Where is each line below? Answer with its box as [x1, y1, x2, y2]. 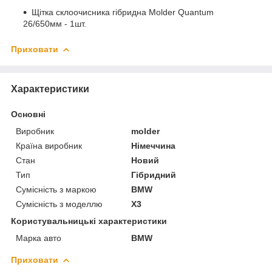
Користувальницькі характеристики [11, 216, 167, 226]
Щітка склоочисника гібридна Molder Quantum [32, 7, 214, 17]
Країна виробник [16, 140, 82, 151]
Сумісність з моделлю [16, 199, 103, 209]
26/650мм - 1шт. [23, 18, 86, 29]
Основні [11, 109, 46, 119]
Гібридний [131, 169, 177, 180]
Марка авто [16, 233, 61, 243]
